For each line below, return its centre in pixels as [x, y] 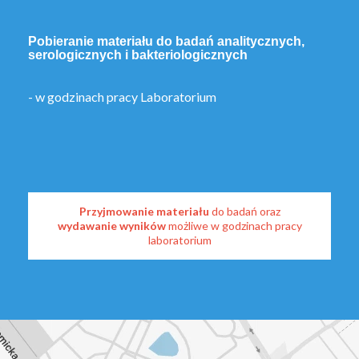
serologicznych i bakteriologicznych [138, 55]
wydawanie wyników [113, 226]
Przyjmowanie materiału [144, 211]
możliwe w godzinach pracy [235, 226]
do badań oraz [244, 211]
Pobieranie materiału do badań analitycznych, [166, 41]
